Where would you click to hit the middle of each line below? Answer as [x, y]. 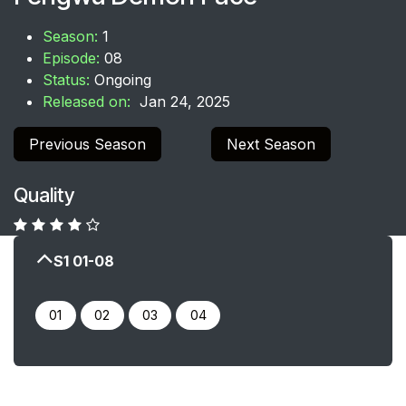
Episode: [73, 58]
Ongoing [123, 79]
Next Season [271, 144]
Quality [44, 194]
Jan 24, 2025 [183, 101]
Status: [68, 79]
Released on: [89, 101]
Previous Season [87, 144]
